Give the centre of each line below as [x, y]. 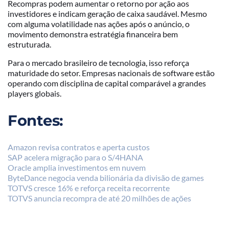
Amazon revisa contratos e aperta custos [79, 147]
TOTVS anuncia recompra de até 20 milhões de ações [99, 198]
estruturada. [29, 44]
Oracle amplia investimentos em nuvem [77, 167]
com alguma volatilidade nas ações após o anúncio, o [99, 24]
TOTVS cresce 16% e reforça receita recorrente [89, 188]
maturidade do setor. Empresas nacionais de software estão [111, 73]
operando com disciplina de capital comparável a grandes [107, 83]
